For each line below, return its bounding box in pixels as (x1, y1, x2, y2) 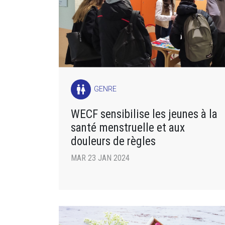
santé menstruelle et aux (71, 120, 185, 135)
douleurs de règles (71, 134, 156, 148)
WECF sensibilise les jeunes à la (71, 106, 217, 121)
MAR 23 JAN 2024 (71, 153, 130, 163)
